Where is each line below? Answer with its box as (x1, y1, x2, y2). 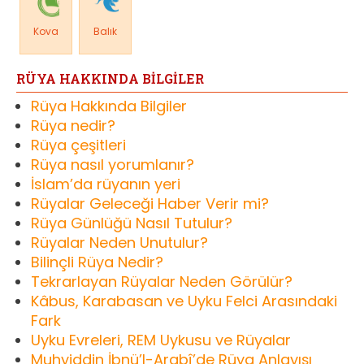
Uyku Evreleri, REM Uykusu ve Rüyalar (31, 330, 291, 351)
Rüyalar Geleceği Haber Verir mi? (31, 193, 269, 214)
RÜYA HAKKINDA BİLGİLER (16, 70, 204, 88)
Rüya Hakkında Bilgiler (31, 96, 187, 117)
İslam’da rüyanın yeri (31, 174, 180, 195)
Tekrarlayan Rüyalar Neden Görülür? (31, 271, 292, 292)
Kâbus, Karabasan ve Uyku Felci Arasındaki (31, 291, 337, 312)
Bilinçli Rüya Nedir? (31, 252, 163, 273)
